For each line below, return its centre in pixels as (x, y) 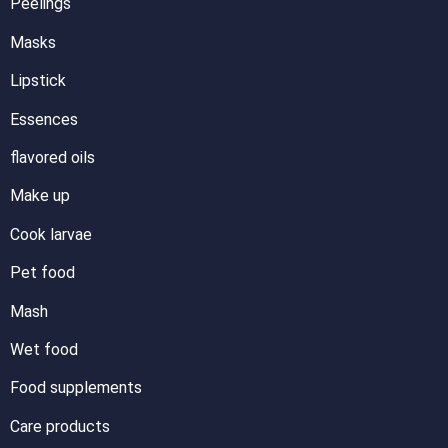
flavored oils (52, 158)
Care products (60, 426)
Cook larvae (51, 234)
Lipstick (38, 81)
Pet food (42, 273)
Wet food (44, 349)
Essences (44, 119)
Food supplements (76, 388)
